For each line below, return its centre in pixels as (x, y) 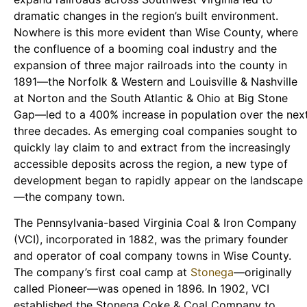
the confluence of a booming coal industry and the (145, 48)
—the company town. (69, 196)
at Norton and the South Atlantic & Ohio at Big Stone (151, 98)
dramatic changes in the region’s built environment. (146, 15)
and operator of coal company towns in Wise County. (152, 256)
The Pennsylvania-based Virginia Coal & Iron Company (155, 223)
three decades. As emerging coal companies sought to (156, 131)
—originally (263, 272)
